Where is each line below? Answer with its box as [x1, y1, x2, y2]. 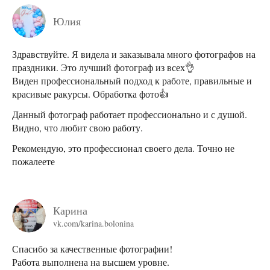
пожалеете [12, 155, 55, 168]
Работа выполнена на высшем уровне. [12, 256, 169, 269]
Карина [53, 202, 87, 218]
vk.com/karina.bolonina [53, 217, 134, 229]
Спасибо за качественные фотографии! [12, 242, 172, 256]
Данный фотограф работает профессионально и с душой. [12, 108, 247, 121]
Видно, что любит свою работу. [12, 121, 143, 134]
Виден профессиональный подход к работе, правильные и [12, 74, 252, 87]
